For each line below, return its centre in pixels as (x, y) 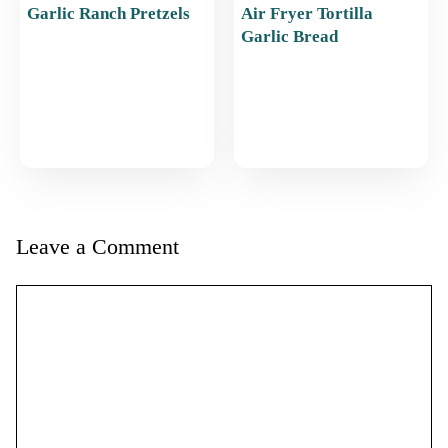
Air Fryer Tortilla (307, 14)
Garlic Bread (289, 37)
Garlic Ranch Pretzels (108, 14)
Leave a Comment (97, 247)
